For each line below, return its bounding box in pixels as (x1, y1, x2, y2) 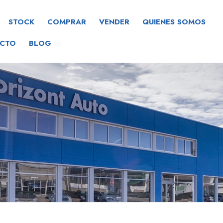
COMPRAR (47, 16, 86, 27)
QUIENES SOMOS (142, 16, 206, 27)
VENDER (99, 16, 129, 27)
